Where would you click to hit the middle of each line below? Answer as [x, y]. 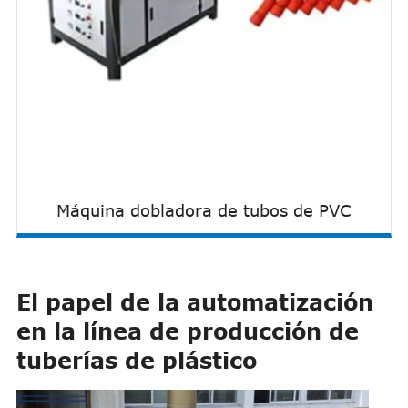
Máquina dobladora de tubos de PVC [204, 211]
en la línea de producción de [187, 331]
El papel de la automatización [194, 302]
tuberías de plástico [136, 361]
